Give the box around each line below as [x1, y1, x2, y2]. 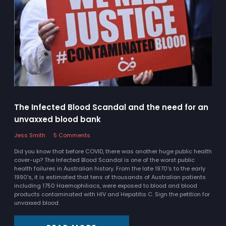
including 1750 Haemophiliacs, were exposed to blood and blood [14, 181, 197, 190]
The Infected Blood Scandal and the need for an [14, 101, 208, 112]
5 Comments [53, 131, 90, 139]
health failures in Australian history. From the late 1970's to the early [14, 164, 205, 173]
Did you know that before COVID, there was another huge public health [14, 147, 212, 155]
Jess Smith [14, 131, 45, 139]
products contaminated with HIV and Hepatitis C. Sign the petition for [14, 190, 210, 198]
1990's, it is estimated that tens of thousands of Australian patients [14, 173, 206, 181]
